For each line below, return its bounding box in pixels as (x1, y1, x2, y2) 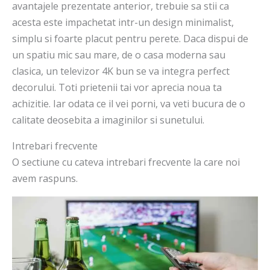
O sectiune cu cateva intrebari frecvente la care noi (12, 155, 240, 169)
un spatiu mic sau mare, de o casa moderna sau (12, 48, 225, 62)
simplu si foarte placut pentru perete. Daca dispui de (12, 32, 248, 46)
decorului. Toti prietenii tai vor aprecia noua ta (12, 81, 222, 95)
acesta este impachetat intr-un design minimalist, (12, 16, 234, 30)
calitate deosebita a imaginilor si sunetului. (12, 113, 204, 127)
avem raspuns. (12, 172, 78, 186)
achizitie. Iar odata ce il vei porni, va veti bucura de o (12, 97, 245, 111)
